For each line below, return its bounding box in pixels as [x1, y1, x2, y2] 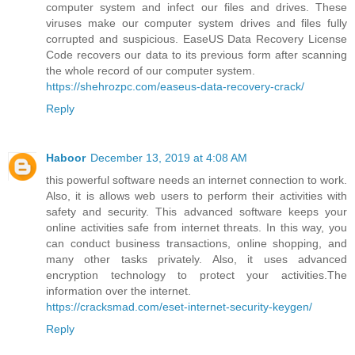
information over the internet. [46, 284, 191, 298]
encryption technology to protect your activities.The [46, 269, 347, 282]
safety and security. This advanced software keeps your [46, 205, 347, 219]
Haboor [46, 151, 86, 165]
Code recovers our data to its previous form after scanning [46, 48, 347, 62]
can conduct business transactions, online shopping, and [46, 237, 347, 250]
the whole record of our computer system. [46, 64, 255, 78]
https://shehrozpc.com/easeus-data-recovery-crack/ [46, 80, 304, 94]
